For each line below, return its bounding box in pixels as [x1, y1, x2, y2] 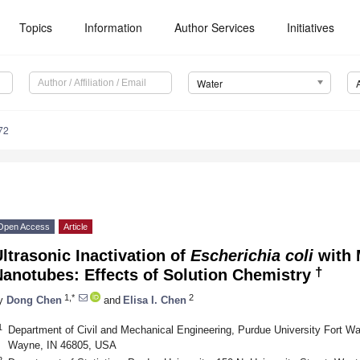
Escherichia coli [190, 247, 313, 265]
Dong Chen [6, 293, 62, 306]
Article [63, 222, 88, 232]
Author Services [174, 19, 256, 35]
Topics [19, 19, 53, 35]
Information [84, 19, 143, 35]
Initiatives [287, 19, 335, 35]
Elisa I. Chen [123, 293, 186, 306]
